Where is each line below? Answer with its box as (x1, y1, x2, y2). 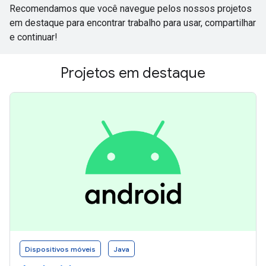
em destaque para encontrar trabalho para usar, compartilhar (9, 17, 256, 28)
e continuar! (9, 31, 58, 43)
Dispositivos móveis (25, 244, 96, 254)
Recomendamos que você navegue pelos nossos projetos (9, 2, 252, 14)
